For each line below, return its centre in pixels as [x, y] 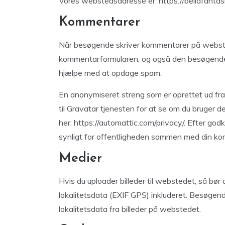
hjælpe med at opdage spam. [110, 73]
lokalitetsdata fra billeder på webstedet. [130, 209]
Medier [80, 158]
